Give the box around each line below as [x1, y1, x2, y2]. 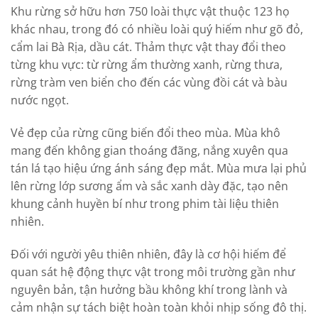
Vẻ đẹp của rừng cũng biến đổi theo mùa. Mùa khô [11, 125, 280, 141]
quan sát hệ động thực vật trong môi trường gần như [11, 263, 295, 280]
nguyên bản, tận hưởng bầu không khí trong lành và [11, 281, 287, 297]
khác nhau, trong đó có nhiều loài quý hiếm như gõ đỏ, [11, 21, 303, 38]
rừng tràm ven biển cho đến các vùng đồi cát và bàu [11, 75, 287, 91]
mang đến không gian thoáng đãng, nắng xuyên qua [11, 143, 288, 159]
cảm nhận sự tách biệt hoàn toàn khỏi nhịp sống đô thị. [11, 299, 307, 315]
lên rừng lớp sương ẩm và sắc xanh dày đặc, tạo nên [11, 178, 288, 194]
